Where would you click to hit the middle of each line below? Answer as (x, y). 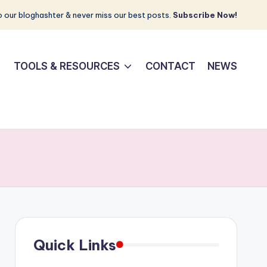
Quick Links (74, 245)
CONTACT (170, 66)
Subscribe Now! (205, 15)
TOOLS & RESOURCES (66, 66)
